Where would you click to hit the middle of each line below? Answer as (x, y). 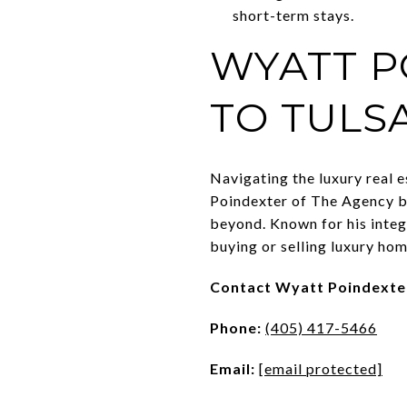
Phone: (236, 327)
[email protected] (321, 368)
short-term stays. (293, 15)
